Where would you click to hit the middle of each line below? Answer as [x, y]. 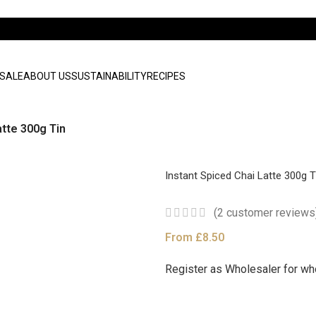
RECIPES [166, 76]
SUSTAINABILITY [109, 76]
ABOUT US [47, 76]
